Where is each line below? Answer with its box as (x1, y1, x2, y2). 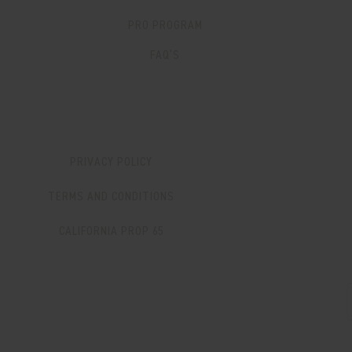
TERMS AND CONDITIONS (48, 189, 174, 204)
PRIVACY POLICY (70, 154, 152, 170)
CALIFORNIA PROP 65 (59, 223, 163, 239)
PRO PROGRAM (127, 17, 203, 33)
